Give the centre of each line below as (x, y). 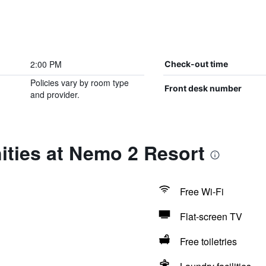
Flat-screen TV (211, 216)
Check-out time (196, 64)
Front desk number (203, 88)
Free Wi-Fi (202, 191)
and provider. (55, 94)
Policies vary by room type (79, 83)
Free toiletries (208, 241)
